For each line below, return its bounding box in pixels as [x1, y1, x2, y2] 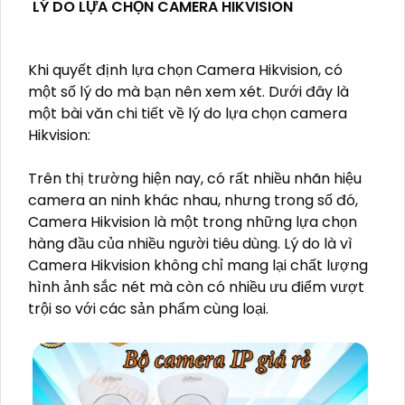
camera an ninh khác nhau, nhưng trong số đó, [28, 190, 358, 212]
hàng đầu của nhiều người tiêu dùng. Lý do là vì [28, 233, 353, 255]
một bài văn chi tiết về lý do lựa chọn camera [28, 103, 347, 125]
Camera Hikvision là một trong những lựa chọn [28, 212, 357, 233]
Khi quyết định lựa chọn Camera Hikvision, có [28, 60, 343, 81]
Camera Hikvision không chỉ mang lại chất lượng [28, 255, 368, 277]
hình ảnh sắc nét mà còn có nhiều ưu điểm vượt [28, 277, 364, 298]
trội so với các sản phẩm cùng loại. [28, 298, 268, 320]
